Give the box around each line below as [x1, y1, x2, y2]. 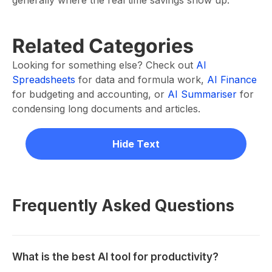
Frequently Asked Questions [12, 196, 234, 215]
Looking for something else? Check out [12, 59, 196, 71]
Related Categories [12, 34, 194, 58]
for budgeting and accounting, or [12, 88, 168, 100]
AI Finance [207, 73, 257, 86]
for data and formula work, [75, 73, 207, 86]
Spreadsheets [12, 73, 75, 86]
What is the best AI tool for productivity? [12, 251, 219, 263]
